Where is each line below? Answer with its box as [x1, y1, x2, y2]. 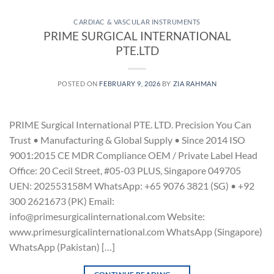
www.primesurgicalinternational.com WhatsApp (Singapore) [9, 225, 262, 237]
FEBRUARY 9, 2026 [99, 79, 161, 87]
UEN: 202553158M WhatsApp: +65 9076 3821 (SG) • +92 [9, 179, 254, 191]
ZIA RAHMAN [172, 79, 217, 87]
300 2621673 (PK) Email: [9, 194, 114, 207]
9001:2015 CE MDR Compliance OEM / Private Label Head [9, 149, 257, 161]
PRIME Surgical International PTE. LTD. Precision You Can [9, 118, 251, 130]
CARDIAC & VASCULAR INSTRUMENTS [73, 18, 201, 26]
